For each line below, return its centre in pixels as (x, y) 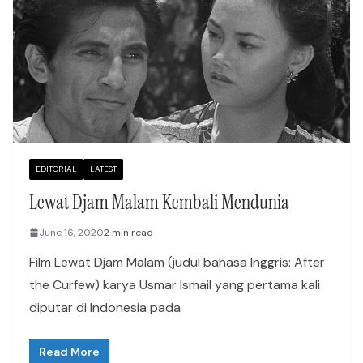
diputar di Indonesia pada (105, 307)
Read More (69, 351)
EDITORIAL (56, 169)
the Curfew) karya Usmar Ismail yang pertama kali (175, 284)
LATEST (103, 169)
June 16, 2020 (71, 232)
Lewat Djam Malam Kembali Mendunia (159, 202)
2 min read (128, 232)
